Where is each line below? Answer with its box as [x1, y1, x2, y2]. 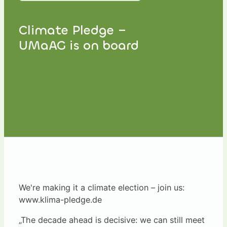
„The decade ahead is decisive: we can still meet [18, 215, 205, 225]
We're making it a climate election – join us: [18, 182, 184, 193]
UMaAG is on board [18, 37, 139, 54]
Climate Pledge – [18, 22, 127, 39]
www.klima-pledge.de [18, 195, 102, 205]
